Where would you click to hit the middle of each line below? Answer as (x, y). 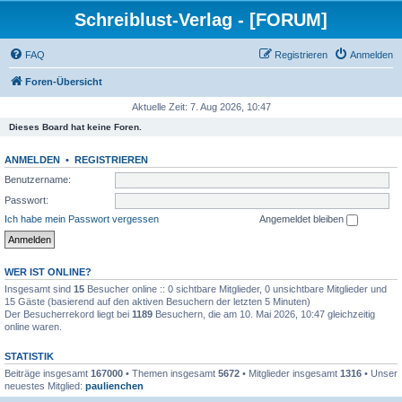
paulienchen (114, 385)
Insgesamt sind (39, 288)
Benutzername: (38, 179)
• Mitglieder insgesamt (290, 373)
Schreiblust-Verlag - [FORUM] (201, 20)
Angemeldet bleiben (303, 219)
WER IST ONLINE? (48, 271)
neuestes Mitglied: (45, 385)
